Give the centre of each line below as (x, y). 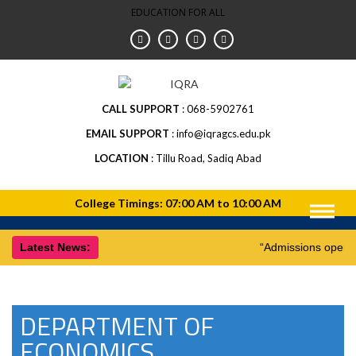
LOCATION (122, 159)
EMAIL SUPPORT (127, 134)
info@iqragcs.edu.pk (223, 134)
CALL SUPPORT (141, 109)
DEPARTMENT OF (117, 326)
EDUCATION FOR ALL (178, 12)
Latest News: (55, 248)
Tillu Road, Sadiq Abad (209, 159)
